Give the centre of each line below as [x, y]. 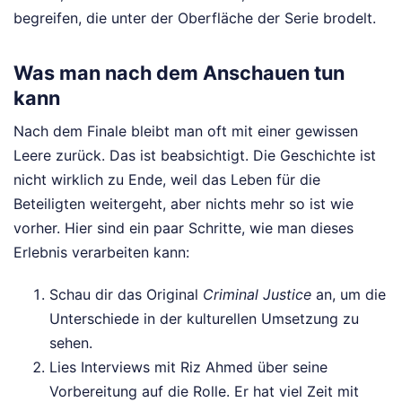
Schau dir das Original [126, 295]
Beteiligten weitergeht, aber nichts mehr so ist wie [184, 204]
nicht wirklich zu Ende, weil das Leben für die [167, 180]
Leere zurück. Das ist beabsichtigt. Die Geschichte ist [195, 156]
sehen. [71, 343]
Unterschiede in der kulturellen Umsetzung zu [204, 319]
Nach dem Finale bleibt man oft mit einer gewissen [186, 131]
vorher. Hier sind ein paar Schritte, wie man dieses [184, 228]
